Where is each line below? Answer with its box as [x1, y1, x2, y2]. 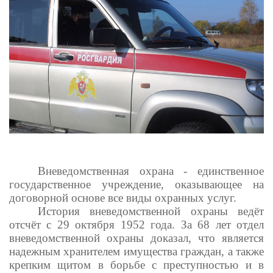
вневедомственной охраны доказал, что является [9, 231, 264, 244]
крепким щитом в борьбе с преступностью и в [9, 258, 264, 271]
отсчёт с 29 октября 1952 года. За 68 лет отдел [9, 218, 264, 231]
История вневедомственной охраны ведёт [38, 204, 264, 218]
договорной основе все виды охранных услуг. [9, 191, 236, 204]
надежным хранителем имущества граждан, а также [9, 244, 264, 258]
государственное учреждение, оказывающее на [9, 177, 264, 191]
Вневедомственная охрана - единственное [38, 164, 264, 177]
